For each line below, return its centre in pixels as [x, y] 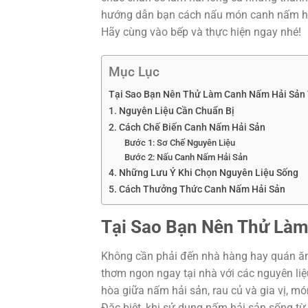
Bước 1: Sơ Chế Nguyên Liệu [179, 143]
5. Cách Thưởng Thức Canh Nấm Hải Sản [197, 190]
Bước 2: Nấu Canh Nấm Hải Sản [186, 157]
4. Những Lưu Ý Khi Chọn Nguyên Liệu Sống [203, 173]
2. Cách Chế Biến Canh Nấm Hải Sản [187, 128]
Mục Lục [134, 72]
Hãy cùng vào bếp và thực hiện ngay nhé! [201, 32]
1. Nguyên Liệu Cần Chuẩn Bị [172, 111]
